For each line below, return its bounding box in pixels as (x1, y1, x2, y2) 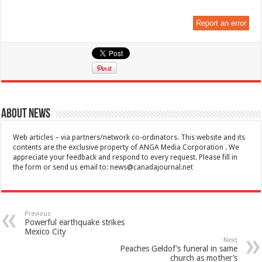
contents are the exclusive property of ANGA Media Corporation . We (13, 143, 240, 152)
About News (1, 108, 51, 122)
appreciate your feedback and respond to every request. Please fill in (13, 153, 238, 162)
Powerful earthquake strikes (25, 218, 125, 227)
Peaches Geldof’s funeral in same (119, 244, 237, 254)
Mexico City (25, 227, 67, 237)
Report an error (195, 19, 246, 28)
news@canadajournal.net (110, 163, 194, 172)
